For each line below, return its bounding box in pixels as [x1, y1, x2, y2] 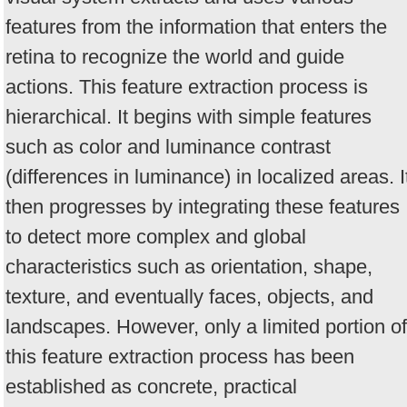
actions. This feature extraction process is [5, 75, 368, 99]
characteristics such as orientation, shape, [5, 255, 372, 279]
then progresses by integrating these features [5, 195, 400, 219]
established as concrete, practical [5, 375, 297, 399]
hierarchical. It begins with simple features [5, 105, 372, 129]
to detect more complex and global [5, 225, 306, 249]
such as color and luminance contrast [5, 135, 331, 159]
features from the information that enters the [5, 15, 387, 39]
